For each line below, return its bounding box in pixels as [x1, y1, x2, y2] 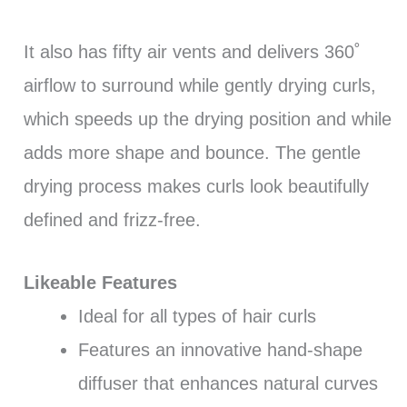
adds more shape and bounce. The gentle [23, 143, 361, 164]
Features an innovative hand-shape [77, 340, 362, 361]
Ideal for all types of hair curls [77, 306, 316, 327]
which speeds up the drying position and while [23, 109, 392, 130]
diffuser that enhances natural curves [77, 373, 378, 394]
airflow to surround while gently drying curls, [23, 75, 376, 96]
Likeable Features [23, 273, 177, 293]
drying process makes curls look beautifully [23, 176, 369, 197]
